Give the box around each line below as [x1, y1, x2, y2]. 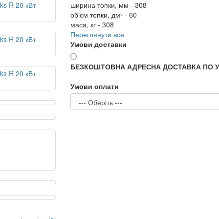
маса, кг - [70, 20, 102, 29]
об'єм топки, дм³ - [70, 10, 129, 20]
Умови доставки [70, 39, 127, 49]
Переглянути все [70, 29, 124, 39]
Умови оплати [70, 81, 119, 91]
